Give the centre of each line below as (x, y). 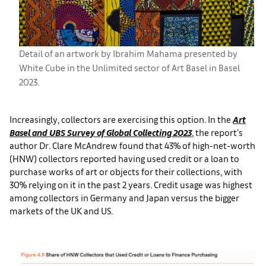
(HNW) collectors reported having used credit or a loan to (124, 158)
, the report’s (217, 132)
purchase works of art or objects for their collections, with (126, 171)
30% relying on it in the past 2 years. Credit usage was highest (131, 184)
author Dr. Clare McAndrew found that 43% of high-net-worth (132, 145)
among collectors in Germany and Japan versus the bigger (124, 197)
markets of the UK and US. (61, 210)
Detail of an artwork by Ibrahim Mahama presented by (128, 53)
